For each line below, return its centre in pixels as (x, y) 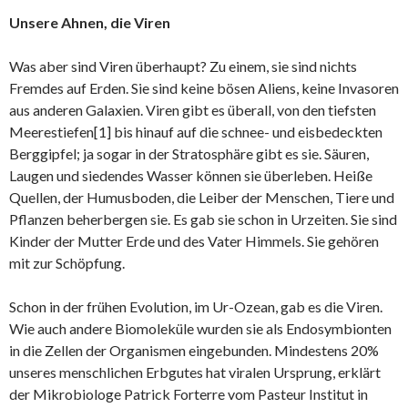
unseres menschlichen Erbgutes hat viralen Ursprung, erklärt (195, 372)
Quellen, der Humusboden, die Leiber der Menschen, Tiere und (202, 197)
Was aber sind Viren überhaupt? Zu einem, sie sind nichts (183, 66)
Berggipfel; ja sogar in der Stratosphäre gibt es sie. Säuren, (189, 153)
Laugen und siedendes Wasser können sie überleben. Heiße (191, 175)
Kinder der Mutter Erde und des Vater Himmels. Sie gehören (194, 241)
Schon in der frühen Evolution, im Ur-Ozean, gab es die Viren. (196, 306)
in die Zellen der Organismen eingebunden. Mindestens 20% (194, 350)
